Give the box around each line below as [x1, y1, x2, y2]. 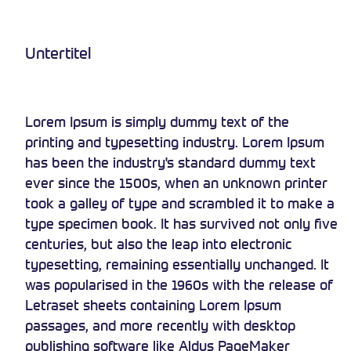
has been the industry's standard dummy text [25, 153, 316, 171]
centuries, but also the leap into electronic [25, 234, 291, 252]
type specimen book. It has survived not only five [25, 214, 338, 232]
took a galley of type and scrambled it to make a [25, 194, 335, 212]
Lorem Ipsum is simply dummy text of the [25, 112, 289, 130]
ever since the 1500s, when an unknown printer [25, 173, 327, 191]
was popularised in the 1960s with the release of [25, 275, 333, 293]
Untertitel [25, 42, 91, 63]
